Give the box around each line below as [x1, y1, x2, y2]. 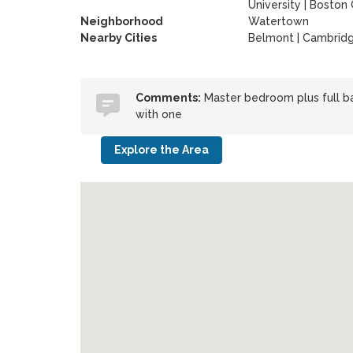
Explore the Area [113, 143, 209, 156]
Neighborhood [80, 15, 163, 28]
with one [135, 108, 182, 121]
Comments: [135, 91, 201, 104]
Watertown [247, 15, 309, 28]
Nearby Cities [80, 32, 157, 44]
